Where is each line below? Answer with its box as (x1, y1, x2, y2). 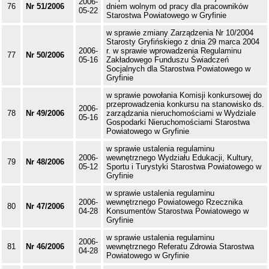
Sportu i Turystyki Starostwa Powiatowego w (106, 162, 261, 172)
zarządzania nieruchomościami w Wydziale (106, 109, 256, 118)
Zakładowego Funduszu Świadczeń (106, 55, 229, 65)
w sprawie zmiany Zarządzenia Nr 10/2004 (106, 28, 253, 38)
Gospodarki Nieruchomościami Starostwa (106, 118, 250, 127)
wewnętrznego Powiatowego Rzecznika (106, 198, 243, 207)
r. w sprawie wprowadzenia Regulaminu (106, 46, 241, 56)
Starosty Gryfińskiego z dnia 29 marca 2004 (106, 37, 259, 47)
